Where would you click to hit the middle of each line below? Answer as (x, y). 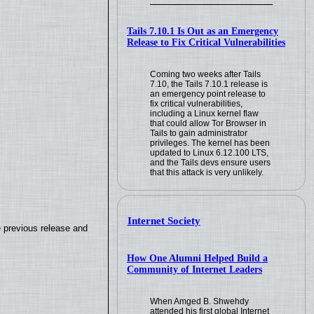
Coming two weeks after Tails (206, 74)
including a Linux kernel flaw (205, 113)
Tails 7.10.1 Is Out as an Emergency (203, 31)
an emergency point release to (208, 94)
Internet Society (164, 221)
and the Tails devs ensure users (211, 162)
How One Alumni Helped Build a (198, 259)
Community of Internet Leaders (195, 270)
